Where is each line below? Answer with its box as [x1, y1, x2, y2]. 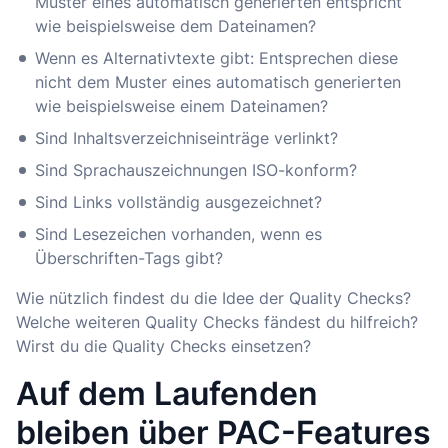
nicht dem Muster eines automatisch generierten [35, 72, 402, 93]
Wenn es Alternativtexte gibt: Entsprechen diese [35, 48, 399, 69]
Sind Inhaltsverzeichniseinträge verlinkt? [35, 128, 339, 149]
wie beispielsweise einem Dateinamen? [35, 96, 329, 117]
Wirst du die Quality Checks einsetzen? [16, 336, 311, 357]
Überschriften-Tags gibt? [35, 248, 224, 269]
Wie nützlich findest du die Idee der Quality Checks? [16, 288, 411, 309]
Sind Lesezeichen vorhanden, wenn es [35, 224, 323, 245]
